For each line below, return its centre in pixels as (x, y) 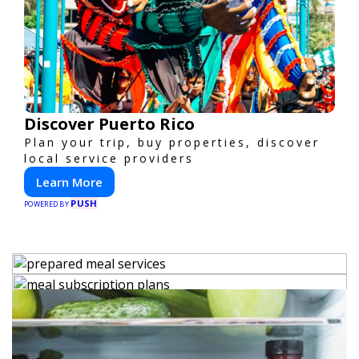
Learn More (69, 182)
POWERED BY (48, 204)
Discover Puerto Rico (109, 124)
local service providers (109, 158)
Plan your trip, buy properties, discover (172, 142)
